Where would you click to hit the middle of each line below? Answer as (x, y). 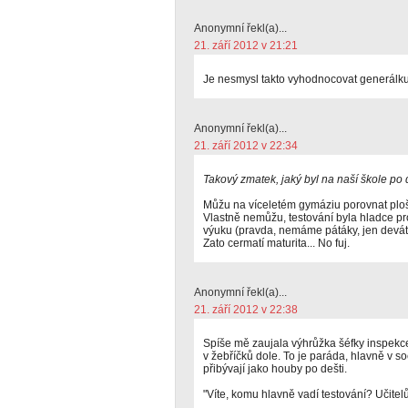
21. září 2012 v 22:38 (246, 310)
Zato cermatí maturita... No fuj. (276, 243)
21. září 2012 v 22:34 (246, 146)
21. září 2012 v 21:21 (246, 46)
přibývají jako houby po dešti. (275, 369)
